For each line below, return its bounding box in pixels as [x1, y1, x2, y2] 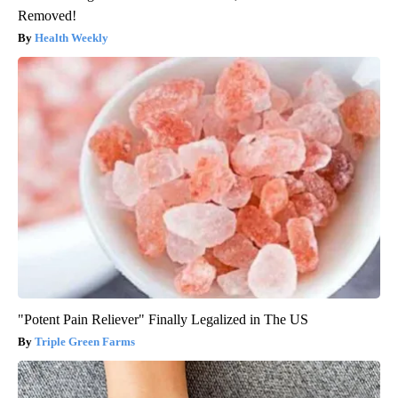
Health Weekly [35, 31, 108, 45]
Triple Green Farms [35, 335, 135, 349]
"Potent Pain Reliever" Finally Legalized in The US [18, 312, 308, 328]
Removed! [18, 8, 76, 24]
